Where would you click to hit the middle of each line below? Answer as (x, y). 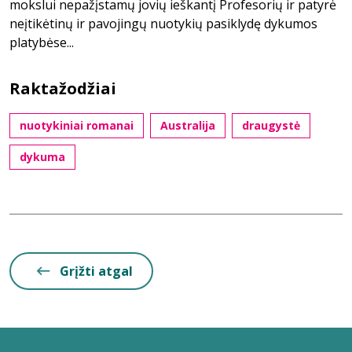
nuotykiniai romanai (77, 125)
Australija (188, 125)
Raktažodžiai (63, 88)
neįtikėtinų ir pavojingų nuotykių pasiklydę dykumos (163, 24)
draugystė (271, 125)
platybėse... (42, 42)
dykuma (42, 157)
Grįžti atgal (96, 271)
